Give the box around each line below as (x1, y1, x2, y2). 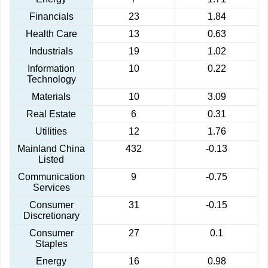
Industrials (29, 46, 73, 57)
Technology (26, 74, 76, 85)
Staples (35, 239, 68, 249)
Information (28, 63, 75, 74)
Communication (17, 172, 85, 182)
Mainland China (17, 144, 85, 154)
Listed (38, 154, 64, 165)
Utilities (35, 126, 67, 137)
